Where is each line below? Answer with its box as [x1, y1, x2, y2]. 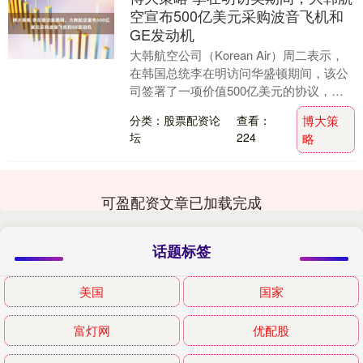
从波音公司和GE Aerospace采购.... [129, 100, 317, 117]
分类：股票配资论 [129, 111, 220, 128]
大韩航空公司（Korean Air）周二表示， [129, 46, 344, 64]
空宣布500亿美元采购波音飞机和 [129, 5, 344, 27]
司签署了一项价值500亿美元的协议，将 [129, 82, 344, 100]
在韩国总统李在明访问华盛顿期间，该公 [129, 64, 348, 82]
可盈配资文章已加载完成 [101, 191, 262, 213]
